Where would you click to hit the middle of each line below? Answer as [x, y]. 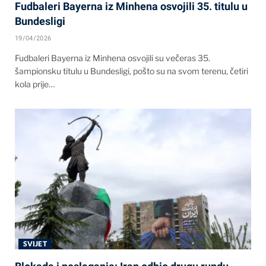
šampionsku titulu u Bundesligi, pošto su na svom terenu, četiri [132, 71]
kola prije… [35, 84]
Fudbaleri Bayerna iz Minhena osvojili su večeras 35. [113, 58]
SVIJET [35, 243]
